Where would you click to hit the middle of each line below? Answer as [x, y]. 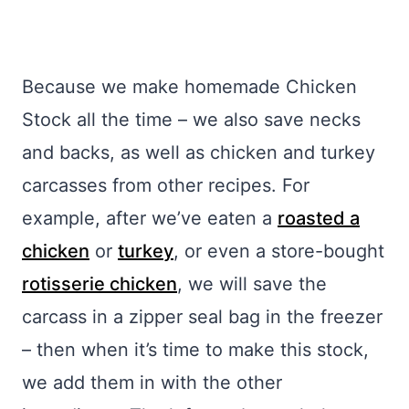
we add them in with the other [152, 383]
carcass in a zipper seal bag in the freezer [202, 317]
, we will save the [252, 284]
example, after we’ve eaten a [150, 219]
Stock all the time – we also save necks [191, 120]
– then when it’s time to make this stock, [195, 350]
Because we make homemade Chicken [189, 87]
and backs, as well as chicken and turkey [199, 153]
